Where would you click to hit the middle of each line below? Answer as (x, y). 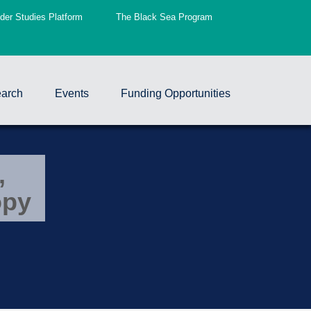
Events (72, 93)
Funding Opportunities (176, 93)
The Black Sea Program (164, 17)
